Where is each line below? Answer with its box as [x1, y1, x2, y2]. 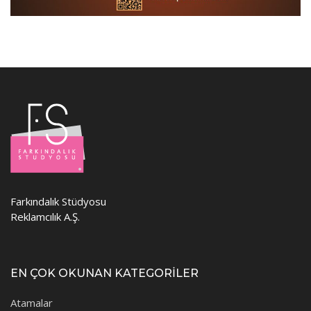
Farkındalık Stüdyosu [10, 194, 106, 209]
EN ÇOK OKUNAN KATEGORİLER [10, 267, 199, 280]
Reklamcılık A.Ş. [10, 210, 80, 224]
